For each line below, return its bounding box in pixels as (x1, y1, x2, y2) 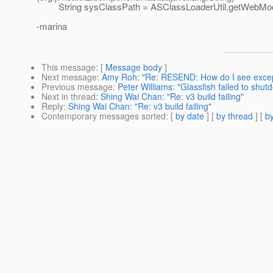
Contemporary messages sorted (41, 110, 166, 122)
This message (41, 61, 96, 74)
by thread (216, 110, 253, 122)
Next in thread (41, 90, 96, 103)
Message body (105, 61, 162, 74)
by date (175, 110, 204, 122)
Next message (41, 71, 97, 83)
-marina (37, 19, 67, 33)
